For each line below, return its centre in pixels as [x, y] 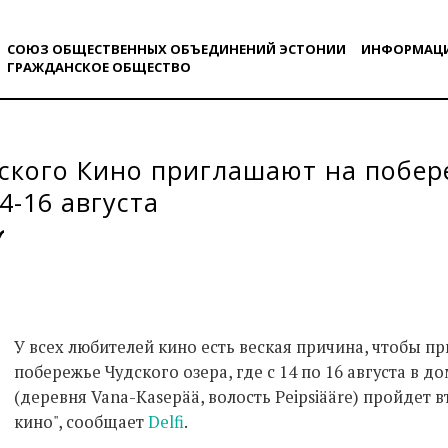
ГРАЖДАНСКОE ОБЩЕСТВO [98, 67]
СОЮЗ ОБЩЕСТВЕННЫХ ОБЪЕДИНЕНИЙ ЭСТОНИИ [176, 49]
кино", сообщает [81, 421]
